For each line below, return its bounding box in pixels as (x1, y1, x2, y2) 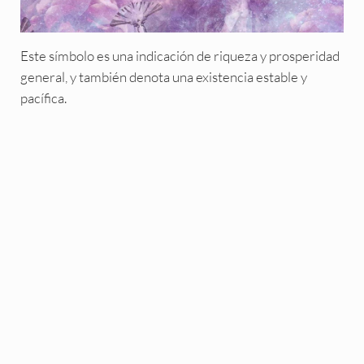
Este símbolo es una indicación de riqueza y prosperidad (19, 46, 340, 64)
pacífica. (19, 89, 67, 106)
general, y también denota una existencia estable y (19, 67, 307, 85)
